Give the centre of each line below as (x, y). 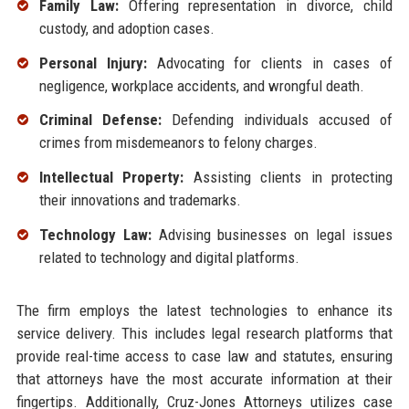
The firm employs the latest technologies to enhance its (204, 311)
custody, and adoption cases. (126, 28)
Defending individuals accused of (277, 120)
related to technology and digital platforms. (169, 258)
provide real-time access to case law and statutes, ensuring (204, 357)
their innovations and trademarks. (140, 200)
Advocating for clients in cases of (270, 63)
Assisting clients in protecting (288, 178)
